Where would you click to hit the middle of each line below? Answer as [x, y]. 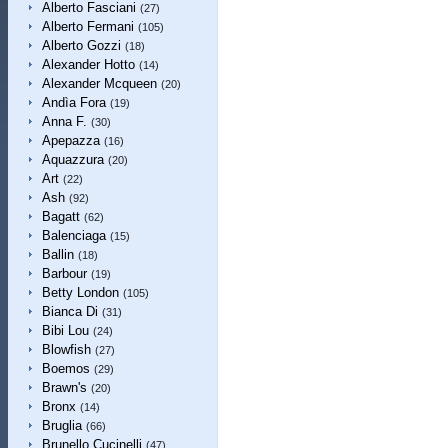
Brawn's [64, 387]
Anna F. [64, 121]
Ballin [57, 254]
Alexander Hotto [88, 64]
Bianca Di [69, 311]
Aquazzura [72, 159]
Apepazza [70, 140]
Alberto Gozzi [81, 45]
